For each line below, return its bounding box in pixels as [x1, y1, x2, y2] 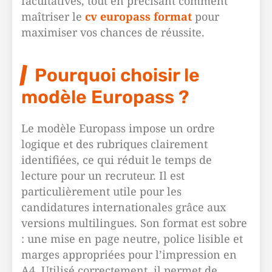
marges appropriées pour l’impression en [21, 247, 237, 262]
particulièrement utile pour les [21, 184, 182, 199]
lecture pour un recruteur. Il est [21, 168, 185, 183]
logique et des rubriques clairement [21, 137, 208, 151]
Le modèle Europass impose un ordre [21, 121, 215, 135]
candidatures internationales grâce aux [21, 200, 226, 214]
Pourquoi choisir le [35, 64, 200, 86]
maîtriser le [21, 9, 85, 24]
